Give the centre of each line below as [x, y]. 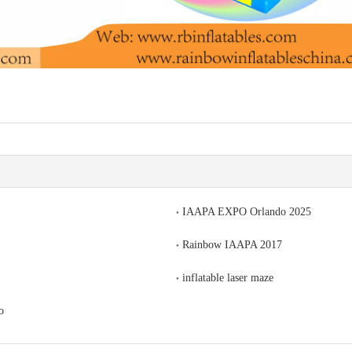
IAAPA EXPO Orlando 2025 [247, 212]
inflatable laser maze [228, 278]
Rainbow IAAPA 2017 [232, 245]
